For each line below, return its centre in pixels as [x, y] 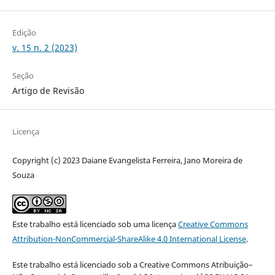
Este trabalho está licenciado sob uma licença [95, 224]
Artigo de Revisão [48, 91]
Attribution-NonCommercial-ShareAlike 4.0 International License [129, 239]
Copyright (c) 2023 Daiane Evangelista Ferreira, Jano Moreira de [127, 161]
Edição [24, 33]
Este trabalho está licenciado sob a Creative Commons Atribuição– [132, 265]
